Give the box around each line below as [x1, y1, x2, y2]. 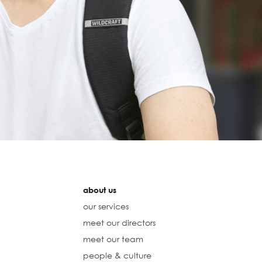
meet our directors [82, 218, 156, 228]
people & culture [82, 250, 151, 261]
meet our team [82, 234, 143, 244]
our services [82, 201, 129, 212]
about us [82, 185, 116, 195]
